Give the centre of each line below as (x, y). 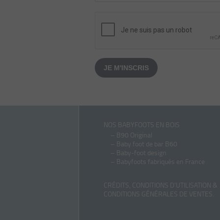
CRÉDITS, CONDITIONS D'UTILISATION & (161, 185)
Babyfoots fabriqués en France (161, 161)
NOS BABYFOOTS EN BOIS (142, 124)
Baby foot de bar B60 (147, 144)
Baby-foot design (141, 152)
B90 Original (134, 135)
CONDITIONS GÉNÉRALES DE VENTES (158, 194)
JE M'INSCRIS (126, 68)
